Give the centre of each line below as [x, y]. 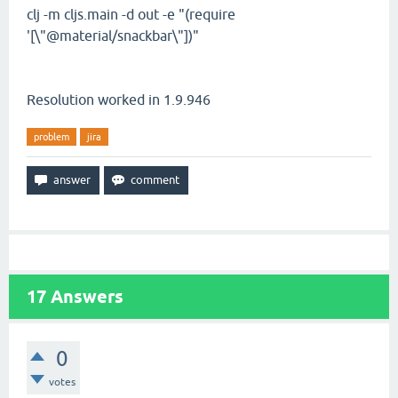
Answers [85, 297]
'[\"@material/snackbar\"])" [113, 36]
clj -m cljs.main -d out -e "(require [131, 14]
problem [52, 137]
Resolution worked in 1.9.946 [119, 99]
